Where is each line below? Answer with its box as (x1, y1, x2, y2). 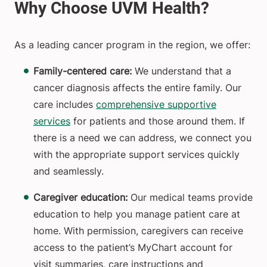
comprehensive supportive (96, 98, 216, 111)
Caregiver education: (33, 191, 128, 204)
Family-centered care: (33, 65, 135, 77)
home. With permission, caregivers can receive (33, 225, 243, 237)
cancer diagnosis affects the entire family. (33, 82, 222, 94)
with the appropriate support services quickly (33, 148, 240, 161)
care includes (33, 98, 96, 111)
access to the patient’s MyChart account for (33, 241, 232, 254)
